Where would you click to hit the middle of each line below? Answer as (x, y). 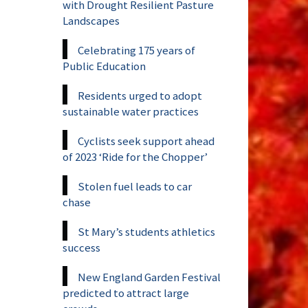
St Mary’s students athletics (146, 231)
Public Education (104, 66)
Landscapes (91, 20)
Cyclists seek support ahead (146, 141)
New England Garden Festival (149, 277)
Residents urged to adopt (140, 95)
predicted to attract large (126, 293)
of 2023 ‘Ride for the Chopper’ (135, 156)
